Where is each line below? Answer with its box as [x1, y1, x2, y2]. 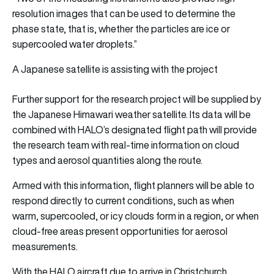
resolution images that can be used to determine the [12, 7, 235, 21]
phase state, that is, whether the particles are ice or [12, 22, 230, 36]
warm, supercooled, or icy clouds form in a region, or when [12, 209, 259, 223]
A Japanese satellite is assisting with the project [12, 62, 218, 76]
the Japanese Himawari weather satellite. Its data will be [12, 108, 251, 122]
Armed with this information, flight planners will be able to [12, 179, 254, 193]
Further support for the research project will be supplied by [12, 92, 261, 106]
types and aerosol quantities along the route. [12, 154, 202, 168]
